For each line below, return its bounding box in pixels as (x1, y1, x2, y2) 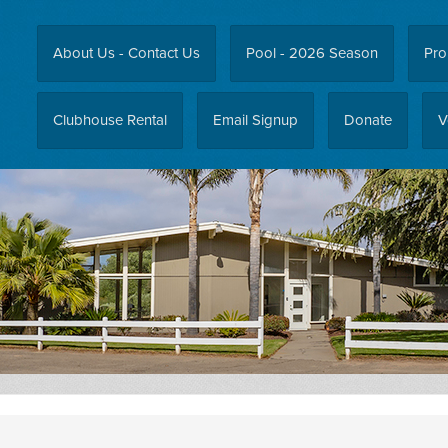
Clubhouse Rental (53, 111, 167, 129)
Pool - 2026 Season (246, 44, 378, 62)
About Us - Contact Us (53, 44, 200, 62)
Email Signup (213, 111, 298, 129)
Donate (344, 111, 392, 129)
